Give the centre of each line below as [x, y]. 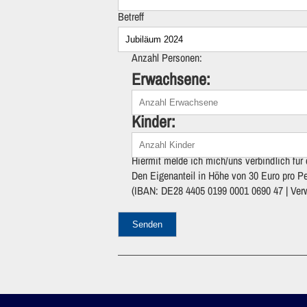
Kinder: [153, 121]
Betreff [131, 16]
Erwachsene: [171, 78]
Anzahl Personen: [167, 57]
